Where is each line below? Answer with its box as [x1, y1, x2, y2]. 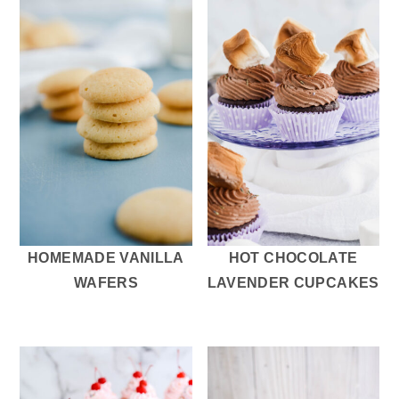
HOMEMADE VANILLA [28, 250, 184, 266]
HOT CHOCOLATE [228, 250, 358, 266]
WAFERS [73, 275, 139, 291]
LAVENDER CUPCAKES [207, 275, 379, 291]
